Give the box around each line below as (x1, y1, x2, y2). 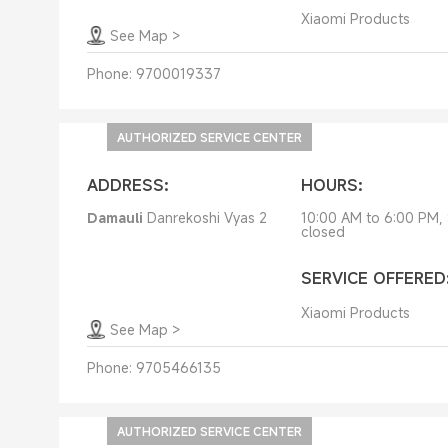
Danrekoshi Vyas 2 (146, 208, 267, 227)
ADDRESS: (86, 174, 169, 196)
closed (300, 222, 345, 241)
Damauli (86, 208, 143, 227)
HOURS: (300, 174, 363, 196)
